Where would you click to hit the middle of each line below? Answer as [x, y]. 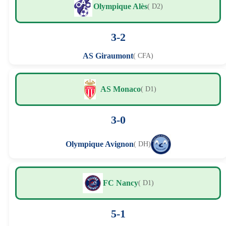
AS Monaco [120, 89]
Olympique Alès [120, 7]
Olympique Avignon [99, 144]
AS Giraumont [108, 56]
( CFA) [143, 56]
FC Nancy [120, 183]
